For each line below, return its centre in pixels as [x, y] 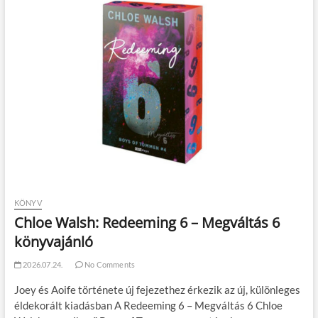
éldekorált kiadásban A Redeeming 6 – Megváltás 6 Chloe [148, 306]
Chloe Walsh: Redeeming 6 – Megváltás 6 [147, 223]
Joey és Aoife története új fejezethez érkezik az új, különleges [157, 290]
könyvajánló [53, 242]
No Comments [109, 265]
